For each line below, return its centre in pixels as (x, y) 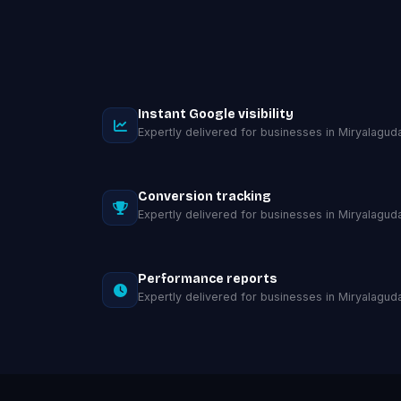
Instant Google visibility (216, 114)
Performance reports (208, 279)
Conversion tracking (205, 196)
